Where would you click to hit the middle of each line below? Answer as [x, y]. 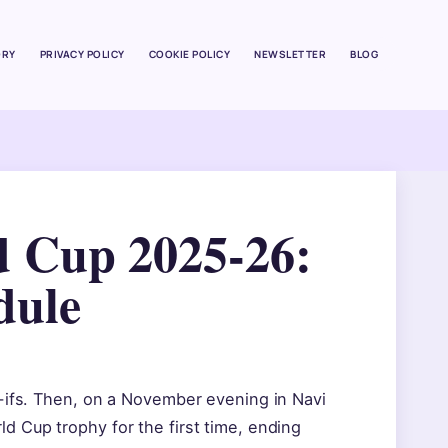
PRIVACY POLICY [82, 54]
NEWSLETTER [290, 54]
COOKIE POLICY [189, 54]
